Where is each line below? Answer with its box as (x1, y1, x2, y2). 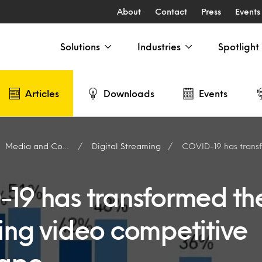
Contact (154, 8, 187, 15)
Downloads (104, 89, 154, 97)
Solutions (60, 43, 100, 50)
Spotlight (218, 43, 259, 50)
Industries (137, 43, 181, 50)
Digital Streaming (91, 143, 161, 149)
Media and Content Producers (5, 143, 63, 149)
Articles (25, 89, 59, 97)
